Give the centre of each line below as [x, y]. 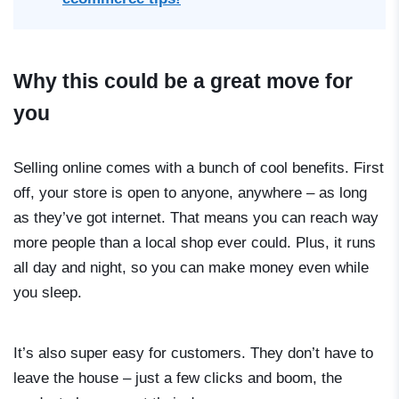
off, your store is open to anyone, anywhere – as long [190, 193]
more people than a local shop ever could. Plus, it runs [195, 243]
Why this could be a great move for [183, 81]
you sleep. [48, 293]
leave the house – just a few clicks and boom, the [178, 379]
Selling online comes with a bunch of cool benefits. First [199, 168]
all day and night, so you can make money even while [191, 268]
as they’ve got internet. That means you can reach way [196, 218]
